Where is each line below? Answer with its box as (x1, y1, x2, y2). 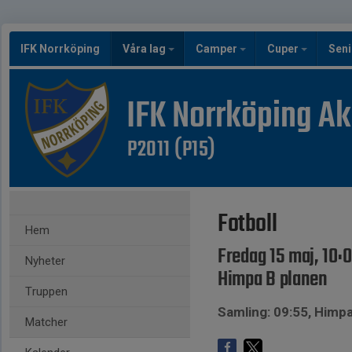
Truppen (25, 284, 68, 299)
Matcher (25, 315, 68, 329)
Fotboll (218, 204, 277, 244)
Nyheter (25, 254, 65, 268)
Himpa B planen (218, 263, 328, 296)
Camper (196, 42, 240, 55)
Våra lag (123, 42, 168, 55)
